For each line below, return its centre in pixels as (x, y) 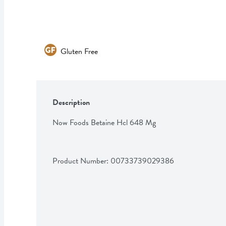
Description (71, 102)
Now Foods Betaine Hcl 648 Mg (104, 122)
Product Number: (81, 161)
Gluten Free (79, 51)
